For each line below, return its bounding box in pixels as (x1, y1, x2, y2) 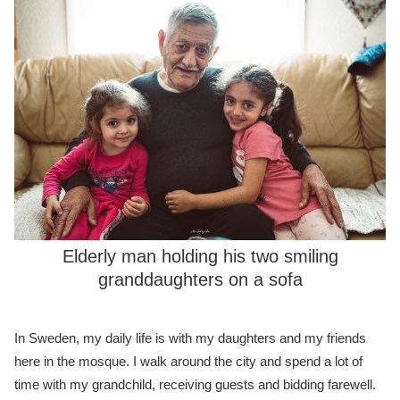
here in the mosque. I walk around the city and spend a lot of (14, 354, 362, 370)
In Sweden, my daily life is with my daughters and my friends (14, 330, 366, 346)
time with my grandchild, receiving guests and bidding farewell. (14, 377, 376, 393)
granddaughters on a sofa (97, 269, 303, 289)
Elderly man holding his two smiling (62, 246, 338, 266)
